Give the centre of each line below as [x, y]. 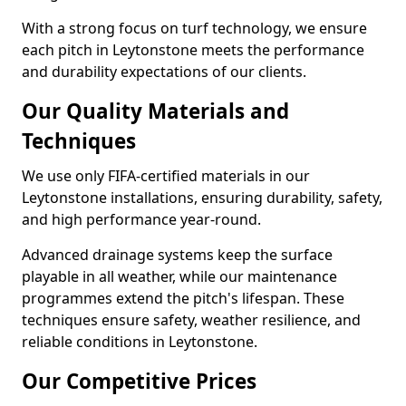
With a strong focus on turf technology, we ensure [194, 28]
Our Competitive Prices [139, 381]
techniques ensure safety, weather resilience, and [191, 320]
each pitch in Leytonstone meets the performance [193, 50]
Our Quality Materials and [155, 111]
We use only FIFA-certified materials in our [166, 176]
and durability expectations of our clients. [164, 72]
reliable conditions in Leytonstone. [140, 342]
